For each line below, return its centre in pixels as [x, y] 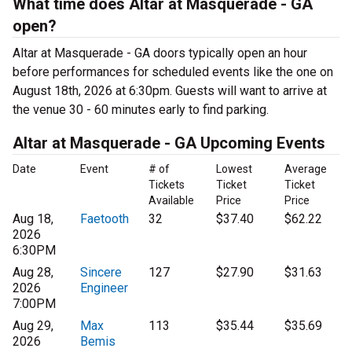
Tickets [166, 185]
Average [305, 169]
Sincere [101, 273]
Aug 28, [33, 273]
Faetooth [105, 219]
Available [171, 201]
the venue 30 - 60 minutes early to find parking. [141, 110]
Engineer [104, 288]
